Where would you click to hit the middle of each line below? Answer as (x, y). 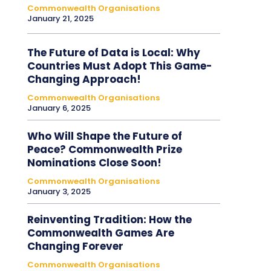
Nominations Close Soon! (94, 162)
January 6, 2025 (59, 108)
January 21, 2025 (60, 18)
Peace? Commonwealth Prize (104, 149)
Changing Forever (75, 246)
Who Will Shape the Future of (104, 136)
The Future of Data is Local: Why (113, 52)
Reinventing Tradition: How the (109, 219)
